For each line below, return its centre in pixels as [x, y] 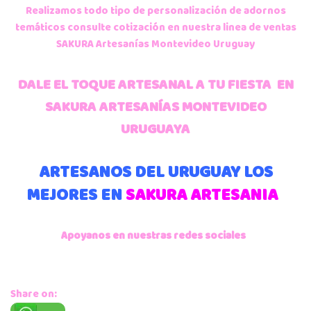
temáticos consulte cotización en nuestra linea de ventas [155, 28]
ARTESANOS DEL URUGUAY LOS [155, 173]
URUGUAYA [155, 129]
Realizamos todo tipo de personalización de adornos [155, 11]
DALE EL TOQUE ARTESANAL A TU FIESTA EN [155, 85]
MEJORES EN [76, 195]
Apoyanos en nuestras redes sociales [153, 236]
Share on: [34, 294]
